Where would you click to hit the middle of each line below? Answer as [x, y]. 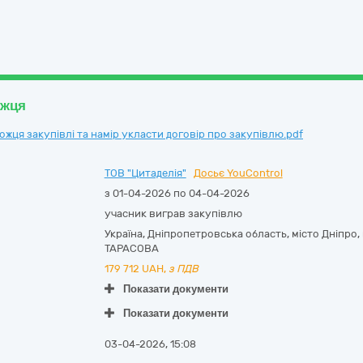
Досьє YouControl [238, 173]
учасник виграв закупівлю [173, 214]
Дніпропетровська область [217, 234]
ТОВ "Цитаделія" [145, 173]
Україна [123, 234]
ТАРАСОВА [131, 248]
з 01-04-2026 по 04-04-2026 [177, 193]
